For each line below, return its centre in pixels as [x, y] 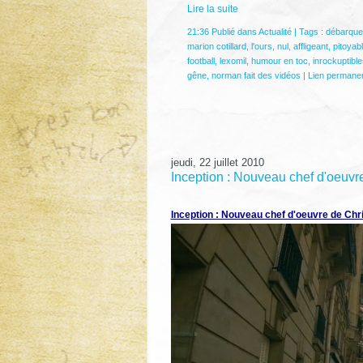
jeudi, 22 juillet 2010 [217, 162]
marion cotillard [216, 46]
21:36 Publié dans [222, 32]
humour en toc [279, 61]
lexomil [233, 61]
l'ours [261, 46]
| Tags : [308, 32]
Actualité [275, 32]
